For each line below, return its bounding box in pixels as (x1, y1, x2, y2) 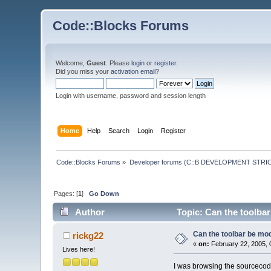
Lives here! (62, 246, 96, 253)
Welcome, (56, 59, 87, 67)
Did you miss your (56, 68, 111, 75)
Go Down (89, 189, 120, 197)
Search (108, 126, 129, 134)
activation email (111, 68, 156, 75)
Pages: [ (54, 189, 79, 197)
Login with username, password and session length (56, 92, 206, 99)
